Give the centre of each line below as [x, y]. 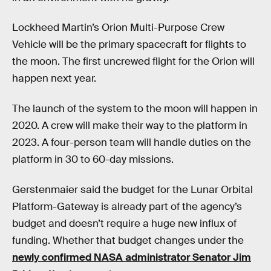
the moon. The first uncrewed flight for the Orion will [133, 62]
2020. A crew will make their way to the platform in [130, 125]
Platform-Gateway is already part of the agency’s [127, 206]
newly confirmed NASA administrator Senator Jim [132, 257]
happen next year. [54, 79]
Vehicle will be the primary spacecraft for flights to [129, 45]
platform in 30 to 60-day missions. [93, 159]
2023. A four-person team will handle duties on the [132, 142]
